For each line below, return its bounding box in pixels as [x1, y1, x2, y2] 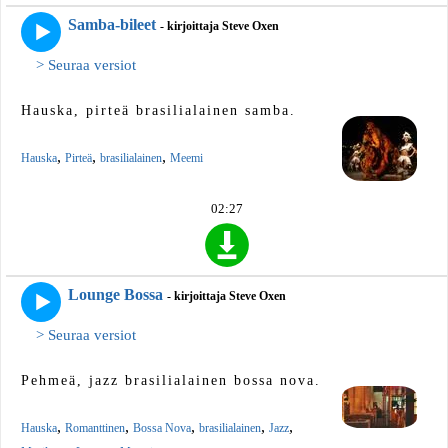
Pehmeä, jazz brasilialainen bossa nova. [21, 373, 321, 389]
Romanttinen [65, 421, 125, 436]
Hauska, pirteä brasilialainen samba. [21, 102, 296, 118]
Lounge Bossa [68, 286, 163, 304]
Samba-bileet [68, 15, 156, 33]
